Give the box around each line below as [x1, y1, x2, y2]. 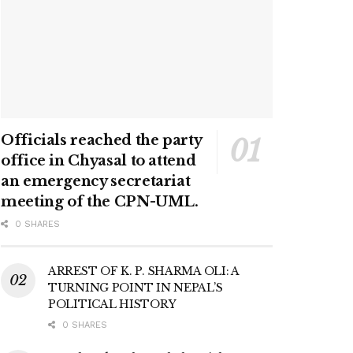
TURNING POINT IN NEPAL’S [48, 281, 223, 295]
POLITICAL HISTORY [48, 297, 176, 312]
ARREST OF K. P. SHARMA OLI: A [48, 264, 239, 279]
